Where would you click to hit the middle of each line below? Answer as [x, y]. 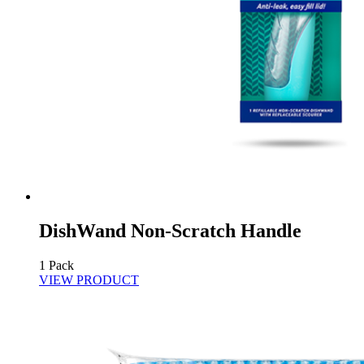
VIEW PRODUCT [89, 280]
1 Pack [56, 266]
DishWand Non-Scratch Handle [170, 231]
